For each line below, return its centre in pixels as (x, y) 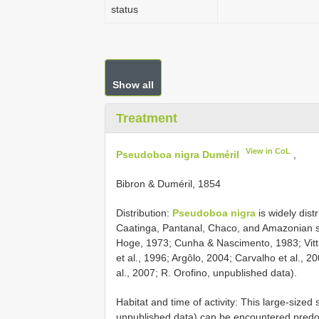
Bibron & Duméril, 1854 (168, 183)
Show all (133, 85)
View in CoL (268, 151)
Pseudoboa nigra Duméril (178, 154)
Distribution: (144, 213)
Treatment (147, 118)
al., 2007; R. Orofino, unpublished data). (206, 272)
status (125, 9)
